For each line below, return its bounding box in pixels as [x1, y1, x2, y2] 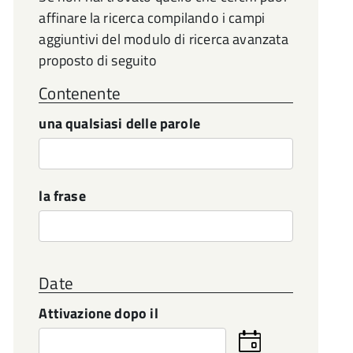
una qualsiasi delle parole [39, 113, 200, 134]
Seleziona [239, 327, 297, 348]
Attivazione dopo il [39, 303, 158, 324]
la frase [39, 185, 86, 206]
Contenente [39, 80, 121, 106]
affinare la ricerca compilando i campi [39, 7, 266, 28]
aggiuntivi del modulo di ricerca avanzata [39, 28, 288, 50]
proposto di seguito [39, 50, 157, 71]
